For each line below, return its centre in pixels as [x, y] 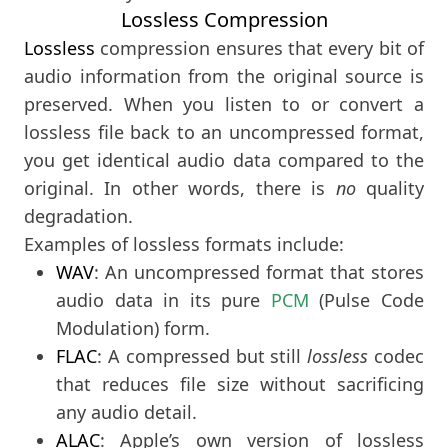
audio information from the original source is [224, 75]
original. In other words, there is [180, 187]
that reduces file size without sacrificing [240, 383]
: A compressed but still [202, 355]
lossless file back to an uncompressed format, [224, 131]
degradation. [78, 215]
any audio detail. [126, 411]
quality [390, 187]
